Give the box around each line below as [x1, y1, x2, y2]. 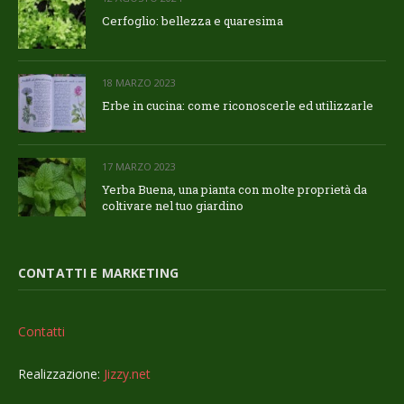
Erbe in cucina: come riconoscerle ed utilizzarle [102, 96, 373, 114]
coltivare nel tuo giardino [102, 197, 243, 214]
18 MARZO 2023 [102, 75, 176, 89]
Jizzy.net [104, 365, 151, 383]
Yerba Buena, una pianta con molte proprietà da [102, 180, 367, 197]
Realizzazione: [18, 365, 104, 383]
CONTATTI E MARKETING [18, 264, 179, 282]
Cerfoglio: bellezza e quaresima [102, 13, 283, 30]
